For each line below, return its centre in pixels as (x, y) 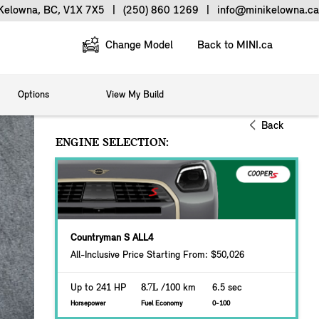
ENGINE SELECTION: (112, 143)
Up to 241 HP (98, 288)
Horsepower (88, 304)
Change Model (138, 46)
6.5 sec (227, 288)
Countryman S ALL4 (112, 239)
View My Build (135, 95)
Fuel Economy (162, 304)
